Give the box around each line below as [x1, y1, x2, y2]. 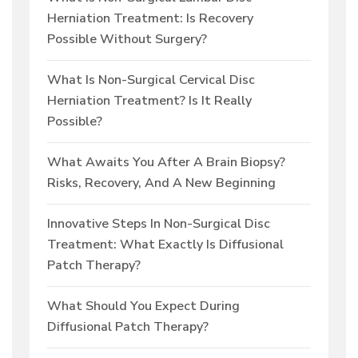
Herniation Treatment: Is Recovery [47, 10, 253, 28]
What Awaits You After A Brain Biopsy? [47, 153, 285, 172]
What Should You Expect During [47, 297, 240, 316]
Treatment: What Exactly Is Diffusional [47, 236, 284, 254]
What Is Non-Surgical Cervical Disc [47, 71, 255, 89]
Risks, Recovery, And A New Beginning [47, 174, 276, 193]
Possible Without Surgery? [47, 30, 207, 49]
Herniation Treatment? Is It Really [47, 92, 252, 110]
